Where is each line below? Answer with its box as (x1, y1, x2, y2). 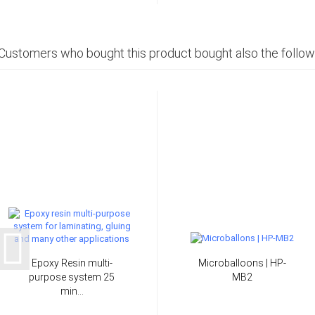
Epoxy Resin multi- (31, 257, 112, 269)
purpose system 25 (29, 271, 115, 283)
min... (60, 285, 84, 297)
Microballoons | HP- (198, 257, 286, 269)
